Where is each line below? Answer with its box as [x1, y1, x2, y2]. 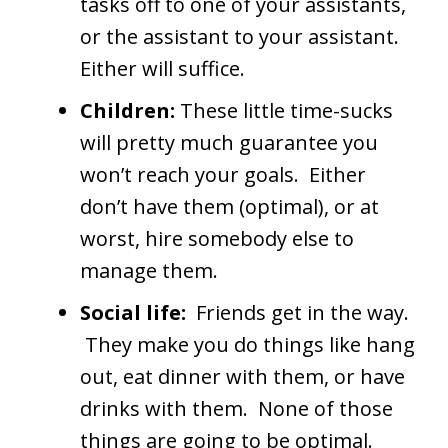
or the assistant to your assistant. [80, 23, 399, 51]
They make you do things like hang [80, 331, 415, 359]
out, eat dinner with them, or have [80, 363, 405, 391]
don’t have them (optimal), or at [80, 193, 379, 221]
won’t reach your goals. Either [80, 161, 366, 189]
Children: [80, 97, 175, 125]
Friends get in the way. [196, 299, 409, 327]
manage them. [80, 257, 218, 285]
